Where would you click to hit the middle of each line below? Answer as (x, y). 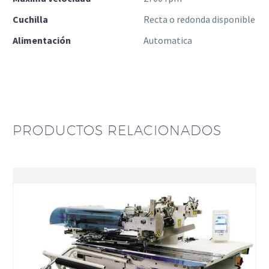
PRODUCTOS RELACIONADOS (117, 131)
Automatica (168, 41)
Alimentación (42, 41)
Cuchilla (30, 20)
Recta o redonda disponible (199, 20)
